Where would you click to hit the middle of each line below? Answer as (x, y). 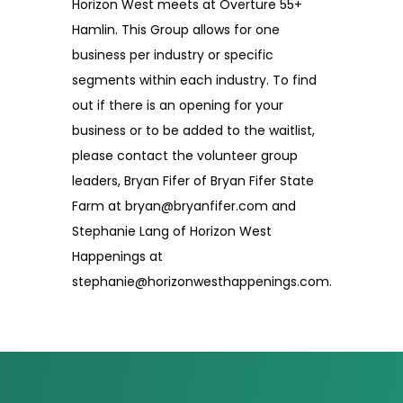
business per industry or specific (173, 55)
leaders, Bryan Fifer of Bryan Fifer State (193, 181)
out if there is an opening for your (178, 105)
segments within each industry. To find (194, 80)
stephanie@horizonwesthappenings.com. (202, 282)
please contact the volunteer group (185, 156)
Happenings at (117, 256)
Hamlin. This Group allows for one (176, 30)
